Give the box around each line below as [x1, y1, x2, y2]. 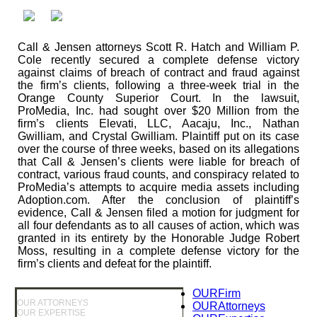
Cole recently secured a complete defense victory [18, 53, 299, 66]
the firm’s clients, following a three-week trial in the [18, 79, 299, 91]
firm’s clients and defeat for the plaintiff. [18, 257, 212, 270]
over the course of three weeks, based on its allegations [18, 142, 299, 155]
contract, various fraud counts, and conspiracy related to [18, 168, 299, 180]
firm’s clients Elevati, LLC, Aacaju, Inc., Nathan [18, 117, 299, 129]
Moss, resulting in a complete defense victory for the [18, 244, 299, 257]
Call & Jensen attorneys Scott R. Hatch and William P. [18, 40, 299, 53]
